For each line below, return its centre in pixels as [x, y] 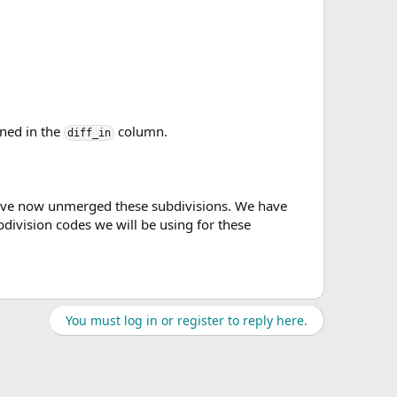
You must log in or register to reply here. [187, 320]
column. [141, 131]
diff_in [89, 133]
